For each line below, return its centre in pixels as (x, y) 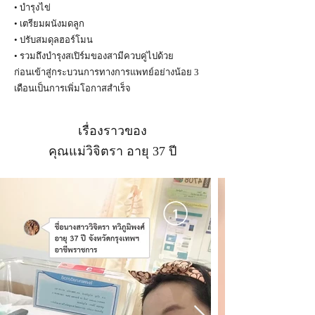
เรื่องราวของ (112, 131)
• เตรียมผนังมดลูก (49, 24)
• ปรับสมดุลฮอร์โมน (53, 40)
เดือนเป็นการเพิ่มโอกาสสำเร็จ (72, 88)
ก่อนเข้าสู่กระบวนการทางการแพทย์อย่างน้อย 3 (107, 72)
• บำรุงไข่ (32, 7)
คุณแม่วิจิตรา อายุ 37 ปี (112, 151)
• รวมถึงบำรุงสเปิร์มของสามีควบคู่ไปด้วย (94, 56)
